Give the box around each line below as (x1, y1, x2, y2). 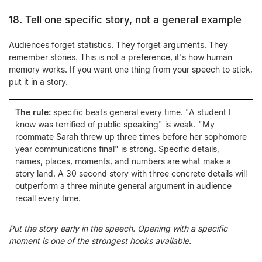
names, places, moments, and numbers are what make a (15, 156, 231, 166)
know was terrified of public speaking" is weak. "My (15, 119, 215, 129)
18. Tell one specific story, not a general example (9, 14, 242, 26)
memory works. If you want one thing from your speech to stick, (9, 64, 253, 74)
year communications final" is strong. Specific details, (15, 144, 219, 154)
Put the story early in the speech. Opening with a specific (9, 223, 227, 233)
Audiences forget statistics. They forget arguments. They (9, 40, 228, 50)
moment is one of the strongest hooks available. (9, 236, 191, 246)
